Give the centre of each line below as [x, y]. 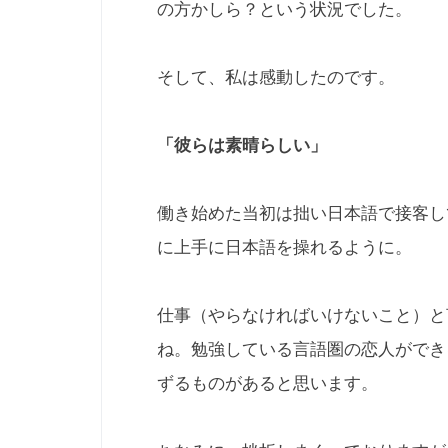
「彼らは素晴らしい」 [242, 145]
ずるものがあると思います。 [267, 383]
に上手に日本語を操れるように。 [284, 247]
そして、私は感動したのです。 [276, 77]
